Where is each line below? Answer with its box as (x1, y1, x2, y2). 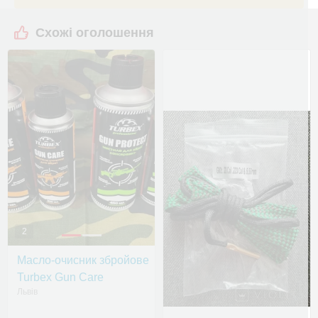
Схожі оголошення (35, 26, 154, 40)
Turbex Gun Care (17, 271, 104, 284)
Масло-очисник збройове (17, 254, 149, 267)
